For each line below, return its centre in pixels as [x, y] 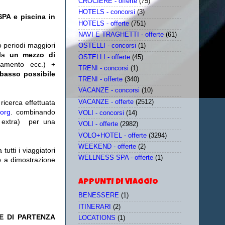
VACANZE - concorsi [109, 91]
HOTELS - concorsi [107, 12]
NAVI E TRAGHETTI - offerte [121, 34]
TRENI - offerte [100, 80]
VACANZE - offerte [106, 102]
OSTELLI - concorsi [107, 46]
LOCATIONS [97, 218]
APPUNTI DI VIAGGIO [118, 183]
